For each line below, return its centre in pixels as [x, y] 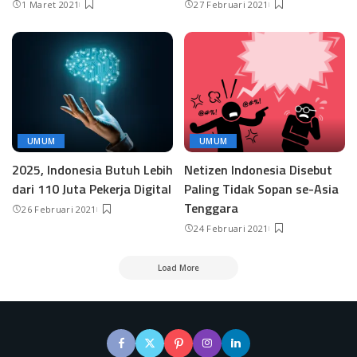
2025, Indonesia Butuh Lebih [92, 170]
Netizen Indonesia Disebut [258, 170]
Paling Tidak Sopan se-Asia [261, 189]
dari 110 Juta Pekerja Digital [92, 189]
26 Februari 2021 [59, 210]
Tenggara [211, 208]
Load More [178, 268]
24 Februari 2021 [231, 229]
